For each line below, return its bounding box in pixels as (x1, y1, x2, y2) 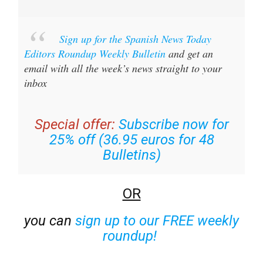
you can (24, 213, 75, 230)
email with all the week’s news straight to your (23, 61, 222, 76)
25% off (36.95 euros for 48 (49, 131, 214, 149)
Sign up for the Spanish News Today (59, 32, 212, 46)
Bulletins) (102, 147, 161, 164)
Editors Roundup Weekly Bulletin (23, 46, 166, 61)
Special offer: (34, 116, 115, 133)
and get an (165, 46, 213, 61)
